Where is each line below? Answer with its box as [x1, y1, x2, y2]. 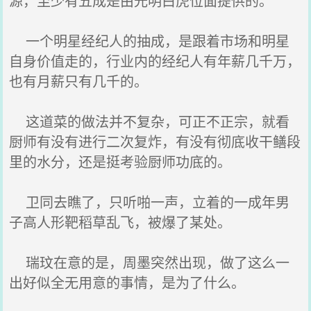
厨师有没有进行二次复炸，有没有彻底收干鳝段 [9, 131, 301, 151]
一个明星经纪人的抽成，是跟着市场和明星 [9, 31, 290, 51]
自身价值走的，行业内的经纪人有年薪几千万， [9, 51, 301, 71]
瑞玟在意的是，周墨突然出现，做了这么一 [9, 252, 290, 272]
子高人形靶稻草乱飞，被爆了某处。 [9, 212, 232, 232]
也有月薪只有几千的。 [9, 71, 149, 91]
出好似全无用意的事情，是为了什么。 [9, 272, 246, 292]
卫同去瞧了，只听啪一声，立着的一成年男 [9, 192, 290, 212]
